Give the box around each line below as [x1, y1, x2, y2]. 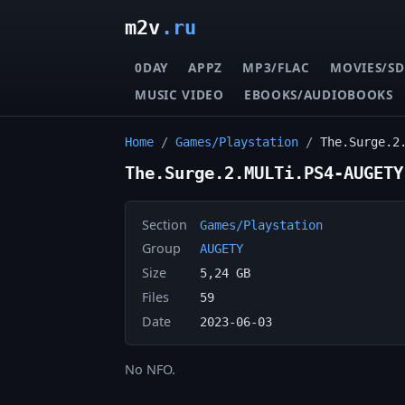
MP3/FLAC [242, 58, 310, 76]
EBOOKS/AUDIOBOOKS [244, 85, 393, 103]
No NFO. [125, 361, 175, 379]
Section [141, 215, 187, 233]
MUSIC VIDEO [135, 85, 224, 103]
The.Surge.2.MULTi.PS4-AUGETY [125, 163, 403, 184]
